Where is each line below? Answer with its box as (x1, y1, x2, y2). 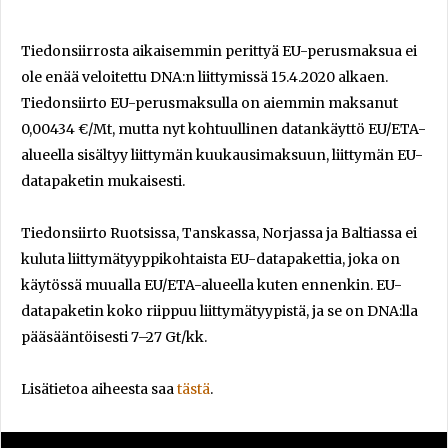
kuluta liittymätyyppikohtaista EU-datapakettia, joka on (21, 249, 400, 268)
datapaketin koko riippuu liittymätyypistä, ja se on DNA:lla (21, 301, 418, 320)
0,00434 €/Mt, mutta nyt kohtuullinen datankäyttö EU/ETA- (21, 119, 426, 138)
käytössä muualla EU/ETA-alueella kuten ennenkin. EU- (21, 275, 402, 294)
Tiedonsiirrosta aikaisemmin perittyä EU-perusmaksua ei (21, 41, 417, 60)
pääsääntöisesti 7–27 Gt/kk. (21, 327, 207, 346)
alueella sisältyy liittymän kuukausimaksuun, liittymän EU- (21, 145, 423, 164)
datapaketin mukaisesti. (21, 171, 185, 190)
